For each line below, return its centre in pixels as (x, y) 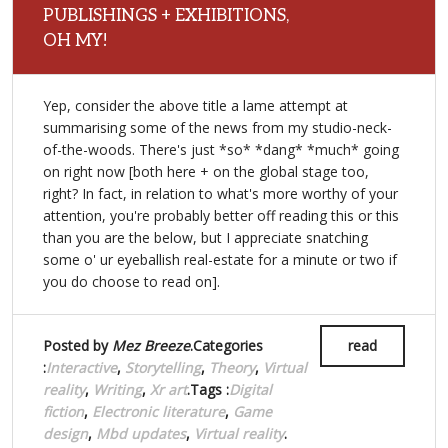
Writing (117, 390)
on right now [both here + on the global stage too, (206, 172)
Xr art (168, 390)
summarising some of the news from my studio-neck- (217, 128)
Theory (232, 368)
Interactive (81, 368)
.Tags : (208, 390)
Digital (250, 390)
